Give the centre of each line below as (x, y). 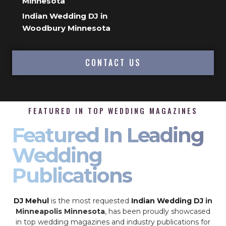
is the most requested (90, 201)
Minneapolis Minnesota (60, 211)
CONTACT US (113, 62)
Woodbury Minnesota (66, 28)
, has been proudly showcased (158, 211)
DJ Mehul (31, 201)
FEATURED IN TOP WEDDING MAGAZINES (113, 110)
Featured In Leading (108, 135)
